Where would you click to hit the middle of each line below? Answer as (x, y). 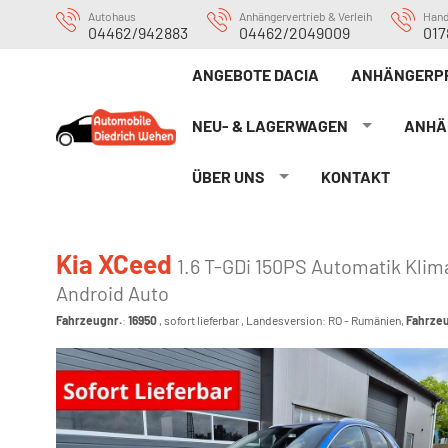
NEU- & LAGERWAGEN (270, 125)
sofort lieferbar (201, 320)
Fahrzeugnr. (89, 320)
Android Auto (112, 293)
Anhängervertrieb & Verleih (305, 16)
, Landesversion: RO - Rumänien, (322, 320)
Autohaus (112, 16)
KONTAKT (356, 176)
